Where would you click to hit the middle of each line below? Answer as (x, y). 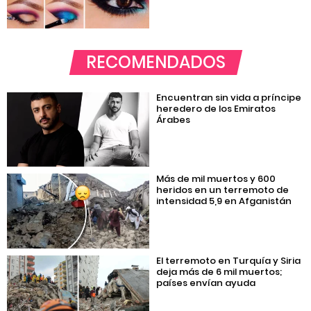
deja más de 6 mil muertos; (219, 271)
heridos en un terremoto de (223, 190)
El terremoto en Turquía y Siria (229, 260)
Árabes (174, 120)
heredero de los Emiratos (216, 109)
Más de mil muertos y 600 (216, 179)
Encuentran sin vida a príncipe (229, 98)
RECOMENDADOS (155, 62)
